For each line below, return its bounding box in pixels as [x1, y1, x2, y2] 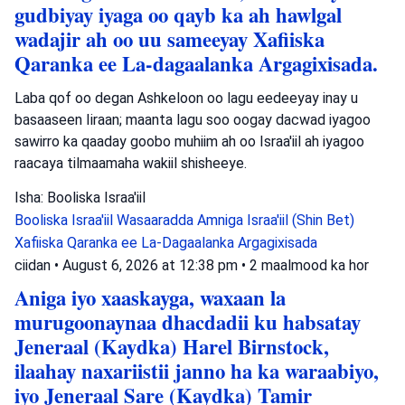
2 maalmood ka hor [250, 256, 369, 274]
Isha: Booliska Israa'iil [14, 188, 146, 206]
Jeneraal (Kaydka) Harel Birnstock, [14, 331, 329, 362]
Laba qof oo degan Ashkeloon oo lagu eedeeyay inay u [14, 89, 358, 107]
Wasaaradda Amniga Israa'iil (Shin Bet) [117, 211, 354, 229]
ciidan [14, 256, 51, 274]
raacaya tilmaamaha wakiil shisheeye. [14, 154, 247, 172]
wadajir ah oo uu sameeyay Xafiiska [14, 24, 325, 54]
